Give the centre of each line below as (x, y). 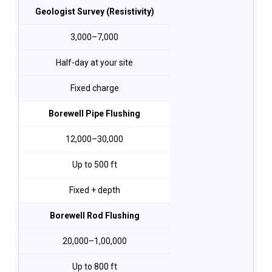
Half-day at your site (94, 63)
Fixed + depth (94, 190)
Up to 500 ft (94, 165)
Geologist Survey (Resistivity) (94, 12)
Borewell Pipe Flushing (94, 114)
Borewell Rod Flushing (94, 216)
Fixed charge (94, 88)
